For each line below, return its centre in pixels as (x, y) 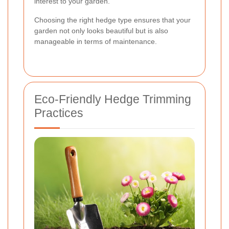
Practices (59, 113)
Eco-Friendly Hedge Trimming (113, 99)
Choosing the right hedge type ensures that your (112, 20)
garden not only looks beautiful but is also (101, 30)
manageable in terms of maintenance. (96, 41)
